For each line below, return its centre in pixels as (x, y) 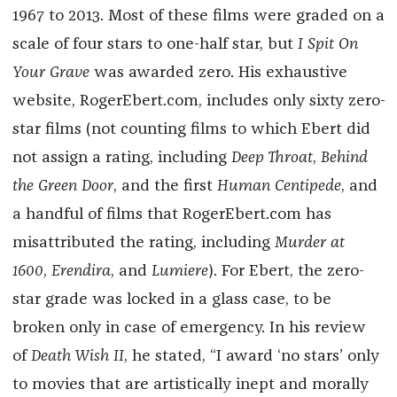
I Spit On (327, 45)
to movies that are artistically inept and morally (190, 385)
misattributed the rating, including (143, 243)
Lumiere (179, 272)
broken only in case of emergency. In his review (189, 328)
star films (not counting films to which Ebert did (191, 130)
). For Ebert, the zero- (286, 272)
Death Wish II (77, 357)
